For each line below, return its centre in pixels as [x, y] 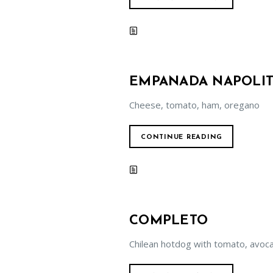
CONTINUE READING [182, 137]
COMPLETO [168, 221]
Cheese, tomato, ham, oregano [194, 105]
